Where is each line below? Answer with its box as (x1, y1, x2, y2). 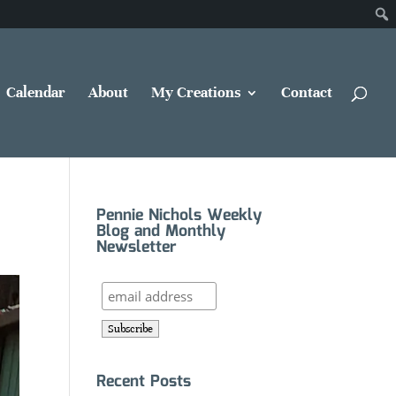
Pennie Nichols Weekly (95, 203, 262, 228)
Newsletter (95, 235, 177, 260)
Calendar (6, 83, 65, 102)
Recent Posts (95, 369, 191, 394)
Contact (281, 83, 332, 102)
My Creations (151, 83, 240, 102)
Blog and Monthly (95, 219, 225, 244)
